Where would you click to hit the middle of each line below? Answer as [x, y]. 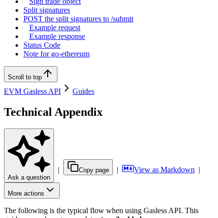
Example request [55, 27]
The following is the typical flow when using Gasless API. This [101, 210]
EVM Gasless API [32, 91]
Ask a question [29, 177]
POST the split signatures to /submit [78, 19]
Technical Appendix [53, 112]
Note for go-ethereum [56, 54]
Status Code [42, 45]
